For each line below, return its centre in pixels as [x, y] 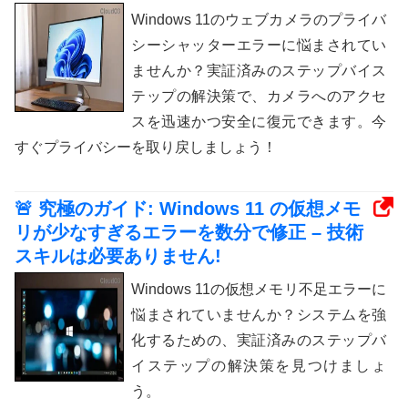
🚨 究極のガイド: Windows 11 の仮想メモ [188, 208]
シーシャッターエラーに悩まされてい [259, 45]
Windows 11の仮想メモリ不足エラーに [259, 289]
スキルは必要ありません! [118, 255]
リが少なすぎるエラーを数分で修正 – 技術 [189, 232]
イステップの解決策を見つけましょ [259, 365]
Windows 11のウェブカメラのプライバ [259, 19]
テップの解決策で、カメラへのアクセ [259, 96]
